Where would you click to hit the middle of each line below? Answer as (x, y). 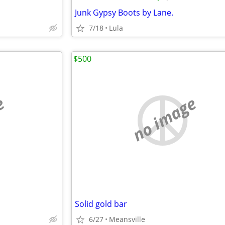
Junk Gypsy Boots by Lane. (124, 13)
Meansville (127, 219)
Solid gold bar (101, 204)
